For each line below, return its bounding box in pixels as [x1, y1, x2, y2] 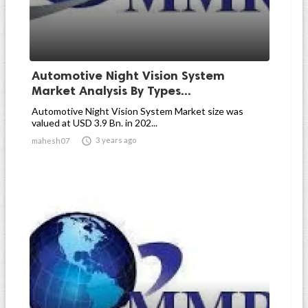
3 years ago [96, 135, 136, 144]
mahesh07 [32, 136, 70, 145]
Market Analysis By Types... [32, 83, 191, 98]
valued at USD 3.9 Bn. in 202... [32, 117, 157, 129]
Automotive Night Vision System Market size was [32, 105, 243, 117]
